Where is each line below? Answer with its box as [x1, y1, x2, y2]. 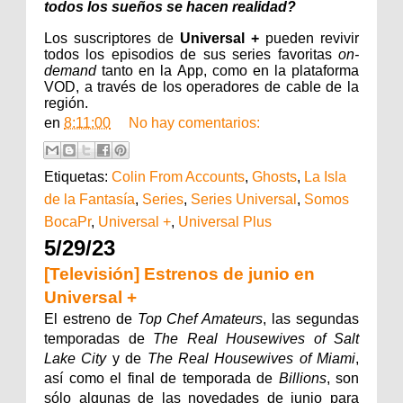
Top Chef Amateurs [137, 310, 264, 327]
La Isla [304, 168, 346, 184]
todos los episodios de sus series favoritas [44, 46, 338, 62]
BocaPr [44, 213, 91, 229]
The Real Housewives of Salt [153, 330, 359, 346]
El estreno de [44, 310, 132, 327]
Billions [278, 370, 327, 386]
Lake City [44, 350, 107, 366]
